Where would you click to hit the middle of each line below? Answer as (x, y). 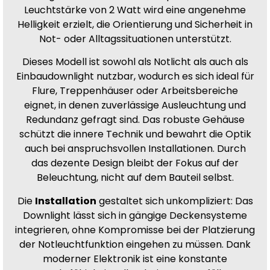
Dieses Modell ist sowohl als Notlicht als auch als (135, 62)
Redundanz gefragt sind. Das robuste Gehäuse (135, 120)
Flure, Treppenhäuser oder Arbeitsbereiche (135, 91)
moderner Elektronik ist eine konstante (135, 259)
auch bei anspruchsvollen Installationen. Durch (135, 149)
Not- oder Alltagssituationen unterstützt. (135, 39)
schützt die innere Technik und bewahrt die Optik (135, 134)
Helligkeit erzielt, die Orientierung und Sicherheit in (135, 24)
